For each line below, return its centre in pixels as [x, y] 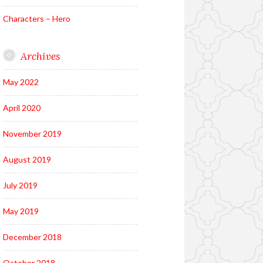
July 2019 [20, 186]
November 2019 [32, 134]
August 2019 [27, 160]
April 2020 [21, 108]
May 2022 [21, 82]
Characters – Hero [36, 19]
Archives [40, 56]
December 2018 [32, 237]
